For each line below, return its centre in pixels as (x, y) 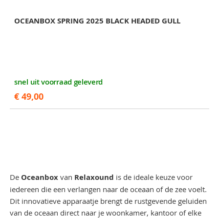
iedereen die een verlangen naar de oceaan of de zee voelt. (108, 189)
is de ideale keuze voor (153, 177)
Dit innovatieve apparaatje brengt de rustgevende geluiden (108, 201)
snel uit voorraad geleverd (59, 82)
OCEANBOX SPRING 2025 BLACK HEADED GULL (97, 21)
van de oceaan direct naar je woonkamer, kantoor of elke (106, 213)
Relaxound (94, 177)
